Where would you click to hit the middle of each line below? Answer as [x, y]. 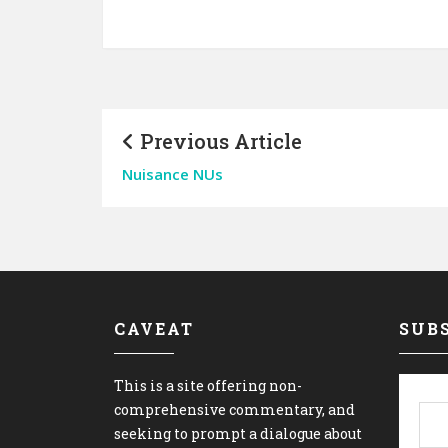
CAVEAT [154, 328]
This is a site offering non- [208, 385]
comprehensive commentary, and [234, 409]
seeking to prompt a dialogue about [238, 433]
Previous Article [218, 141]
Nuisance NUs [172, 174]
